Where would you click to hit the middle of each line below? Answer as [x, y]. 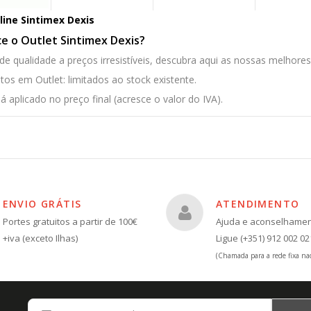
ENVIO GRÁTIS [42, 204]
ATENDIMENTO [258, 204]
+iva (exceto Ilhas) [40, 238]
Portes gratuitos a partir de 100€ [70, 222]
